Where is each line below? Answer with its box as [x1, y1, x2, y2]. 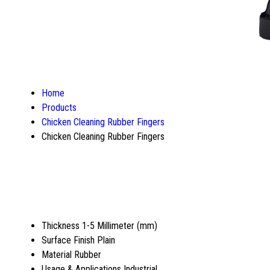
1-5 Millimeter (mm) [82, 219, 157, 231]
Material [42, 248, 72, 260]
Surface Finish [42, 234, 95, 246]
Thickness [42, 219, 80, 231]
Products [42, 102, 77, 114]
